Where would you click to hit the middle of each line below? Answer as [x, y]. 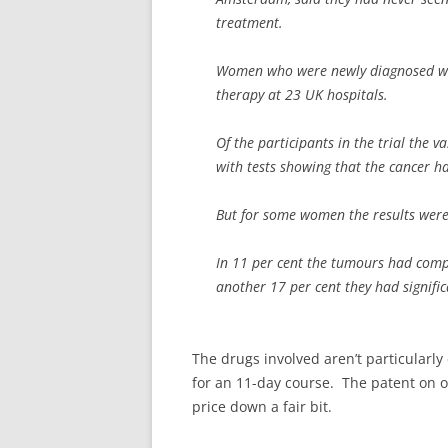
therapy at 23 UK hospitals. [302, 94]
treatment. [249, 22]
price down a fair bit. [262, 406]
